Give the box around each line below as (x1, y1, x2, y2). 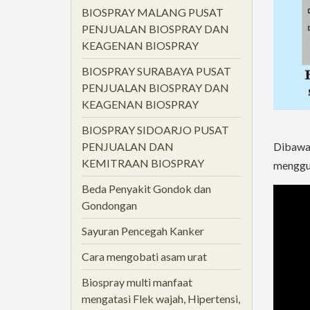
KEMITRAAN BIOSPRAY (82, 156, 204, 170)
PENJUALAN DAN (82, 140, 174, 153)
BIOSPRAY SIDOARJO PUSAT (82, 123, 229, 136)
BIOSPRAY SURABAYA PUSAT (82, 64, 231, 77)
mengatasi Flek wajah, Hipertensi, (82, 292, 240, 305)
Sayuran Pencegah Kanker (82, 224, 204, 237)
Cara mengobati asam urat (82, 250, 207, 263)
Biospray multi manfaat (82, 275, 192, 289)
